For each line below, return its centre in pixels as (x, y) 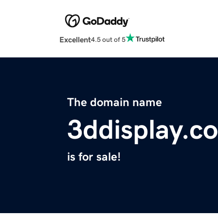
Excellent (75, 40)
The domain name (115, 102)
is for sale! (94, 157)
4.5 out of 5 (108, 39)
